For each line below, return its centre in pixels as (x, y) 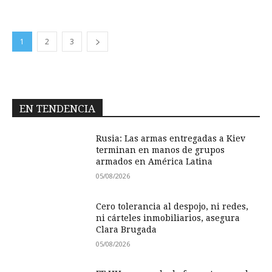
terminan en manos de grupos (161, 150)
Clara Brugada (127, 229)
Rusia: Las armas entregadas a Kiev (171, 138)
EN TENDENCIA (57, 109)
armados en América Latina (155, 161)
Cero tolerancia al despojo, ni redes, (172, 206)
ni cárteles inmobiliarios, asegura (168, 218)
